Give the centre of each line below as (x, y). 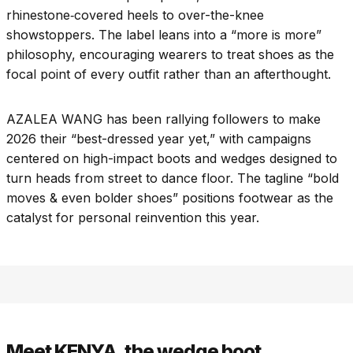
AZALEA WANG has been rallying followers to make (163, 119)
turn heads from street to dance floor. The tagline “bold (173, 178)
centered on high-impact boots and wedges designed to (172, 159)
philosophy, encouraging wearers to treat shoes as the (170, 55)
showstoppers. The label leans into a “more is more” (164, 35)
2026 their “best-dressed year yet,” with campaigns (159, 139)
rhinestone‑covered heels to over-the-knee (135, 15)
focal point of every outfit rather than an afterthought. (169, 74)
